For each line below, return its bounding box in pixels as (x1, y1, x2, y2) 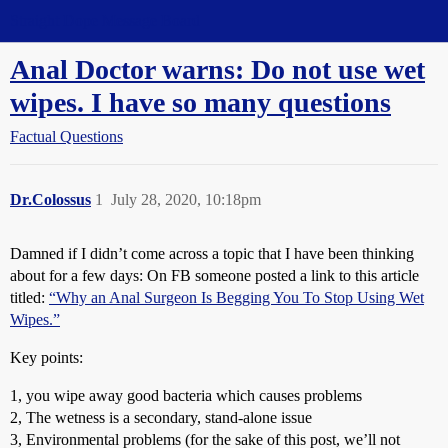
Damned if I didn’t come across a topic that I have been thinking (10, 245, 414, 262)
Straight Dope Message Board (10, 12, 200, 29)
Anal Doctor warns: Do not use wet (10, 54, 425, 85)
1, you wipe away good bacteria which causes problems (10, 387, 362, 404)
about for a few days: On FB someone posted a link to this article (10, 267, 419, 284)
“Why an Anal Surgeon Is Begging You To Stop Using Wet (49, 289, 424, 306)
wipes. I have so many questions (10, 87, 391, 118)
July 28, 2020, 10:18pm (111, 191, 261, 208)
